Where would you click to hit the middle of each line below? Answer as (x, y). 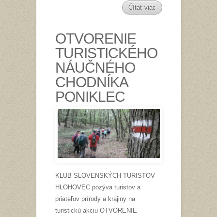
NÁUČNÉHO (95, 67)
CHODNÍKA (91, 82)
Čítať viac (142, 7)
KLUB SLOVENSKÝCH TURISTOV (105, 175)
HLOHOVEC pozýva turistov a (98, 187)
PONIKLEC (90, 96)
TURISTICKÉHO (106, 53)
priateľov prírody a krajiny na (95, 199)
